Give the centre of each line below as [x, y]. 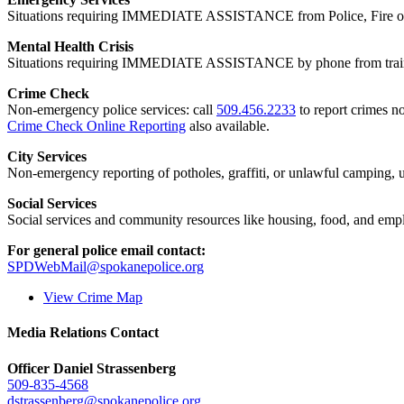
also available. [228, 126]
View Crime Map [93, 298]
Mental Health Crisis [70, 47]
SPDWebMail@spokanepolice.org [106, 267]
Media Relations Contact [83, 333]
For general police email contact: [106, 251]
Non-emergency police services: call [112, 110]
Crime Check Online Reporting [96, 126]
